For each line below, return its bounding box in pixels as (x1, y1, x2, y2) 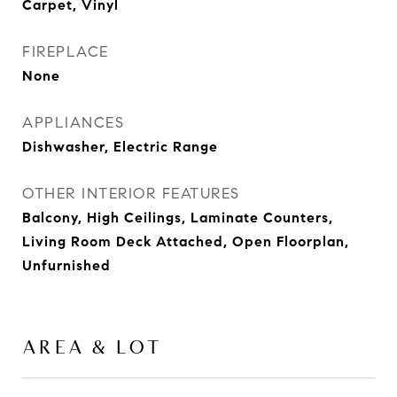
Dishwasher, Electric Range (22, 138, 218, 155)
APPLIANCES (22, 113, 124, 132)
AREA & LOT (22, 336, 162, 357)
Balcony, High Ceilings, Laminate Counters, (22, 209, 333, 226)
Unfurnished (22, 257, 111, 274)
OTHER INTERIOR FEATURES (22, 184, 240, 203)
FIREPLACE (22, 43, 109, 61)
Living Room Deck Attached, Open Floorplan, (22, 233, 349, 250)
